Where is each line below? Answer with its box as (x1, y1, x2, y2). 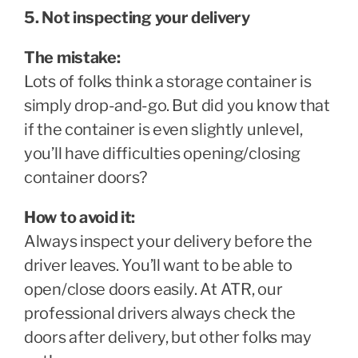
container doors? (24, 167, 148, 187)
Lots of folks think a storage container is (24, 71, 312, 91)
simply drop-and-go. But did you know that (24, 95, 330, 115)
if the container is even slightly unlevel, (24, 119, 303, 139)
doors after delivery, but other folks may (24, 327, 312, 347)
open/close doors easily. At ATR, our (24, 279, 283, 299)
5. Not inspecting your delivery (24, 7, 250, 27)
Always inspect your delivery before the (24, 231, 312, 251)
